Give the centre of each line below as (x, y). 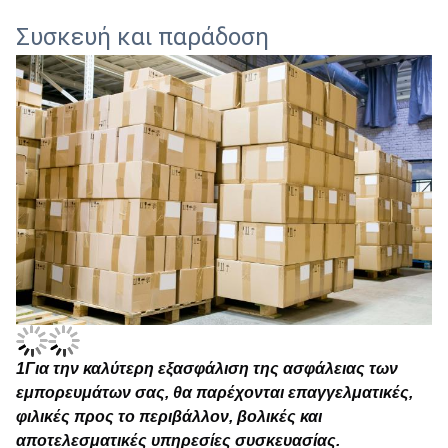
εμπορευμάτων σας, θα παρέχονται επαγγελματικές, (214, 393)
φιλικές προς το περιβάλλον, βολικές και (169, 417)
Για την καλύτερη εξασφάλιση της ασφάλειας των (211, 369)
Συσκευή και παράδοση (142, 37)
